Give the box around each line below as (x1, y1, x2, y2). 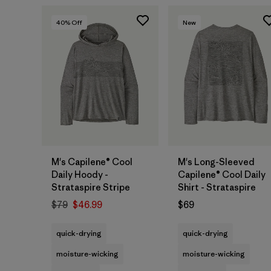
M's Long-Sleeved (178, 156, 255, 168)
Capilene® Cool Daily (178, 169, 266, 181)
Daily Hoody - (51, 169, 108, 181)
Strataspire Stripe (51, 181, 130, 194)
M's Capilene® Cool (51, 156, 132, 168)
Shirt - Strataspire (178, 181, 256, 194)
